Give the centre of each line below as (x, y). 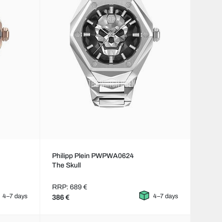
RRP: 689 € (69, 187)
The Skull (66, 166)
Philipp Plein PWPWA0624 (93, 156)
